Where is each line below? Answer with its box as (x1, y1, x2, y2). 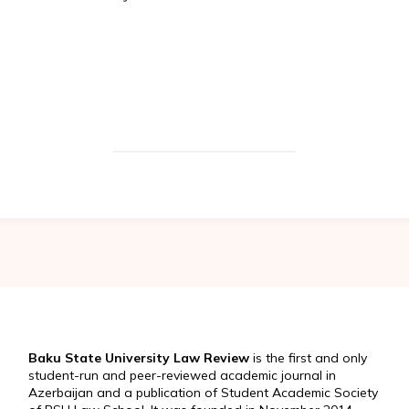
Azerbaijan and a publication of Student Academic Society (27, 383, 378, 401)
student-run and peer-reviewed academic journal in (27, 366, 336, 383)
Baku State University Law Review (27, 349, 249, 366)
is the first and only (248, 349, 367, 366)
